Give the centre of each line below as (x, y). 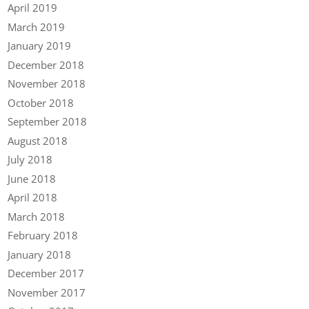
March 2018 (37, 216)
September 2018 (48, 122)
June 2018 (32, 178)
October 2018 (41, 102)
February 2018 (43, 236)
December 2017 (46, 273)
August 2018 (38, 140)
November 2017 (47, 292)
